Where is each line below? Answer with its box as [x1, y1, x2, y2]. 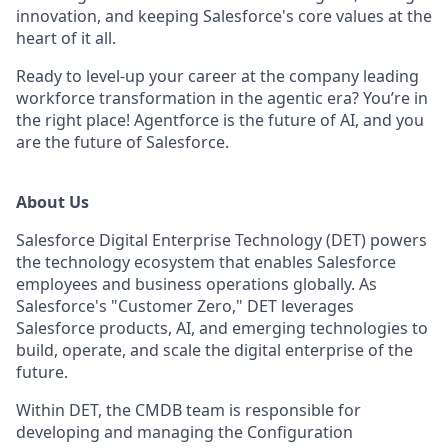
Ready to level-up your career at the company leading [16, 65, 419, 87]
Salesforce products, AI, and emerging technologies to [16, 317, 428, 339]
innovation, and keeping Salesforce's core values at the [16, 5, 432, 27]
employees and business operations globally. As [16, 273, 377, 295]
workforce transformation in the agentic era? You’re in [16, 87, 428, 109]
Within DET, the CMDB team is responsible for [16, 399, 361, 421]
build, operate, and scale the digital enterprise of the [16, 339, 413, 361]
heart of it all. [16, 27, 116, 49]
